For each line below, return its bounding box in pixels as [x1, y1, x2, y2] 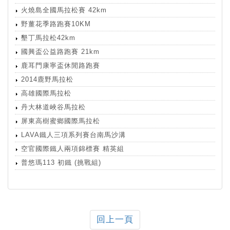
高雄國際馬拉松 [21, 89, 71, 98]
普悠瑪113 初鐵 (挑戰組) [21, 159, 101, 167]
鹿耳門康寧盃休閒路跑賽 [21, 62, 100, 70]
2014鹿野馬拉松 [21, 75, 73, 84]
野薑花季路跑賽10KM [21, 20, 91, 28]
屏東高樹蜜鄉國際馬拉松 [21, 117, 100, 125]
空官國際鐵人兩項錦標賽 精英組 [21, 145, 124, 153]
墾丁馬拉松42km [21, 34, 75, 42]
